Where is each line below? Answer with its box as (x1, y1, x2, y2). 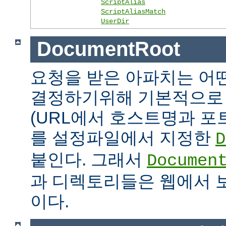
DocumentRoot (36, 38, 180, 61)
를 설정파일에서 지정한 (30, 128, 215, 148)
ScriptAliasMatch (101, 7, 166, 16)
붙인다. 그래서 (30, 150, 147, 169)
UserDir (101, 17, 130, 25)
